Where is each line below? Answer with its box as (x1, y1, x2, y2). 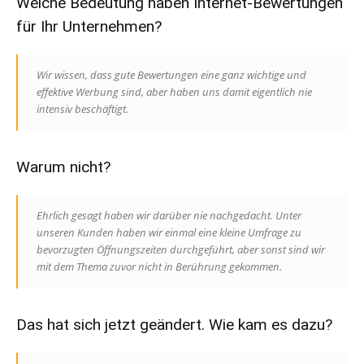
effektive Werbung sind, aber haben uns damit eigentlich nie (37, 84, 312, 100)
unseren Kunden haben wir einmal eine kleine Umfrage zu (37, 225, 301, 240)
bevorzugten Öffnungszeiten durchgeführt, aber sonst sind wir (37, 242, 325, 258)
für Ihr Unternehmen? (16, 17, 162, 37)
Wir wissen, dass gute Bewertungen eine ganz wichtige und (37, 67, 306, 83)
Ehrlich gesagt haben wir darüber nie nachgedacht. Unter (37, 208, 301, 223)
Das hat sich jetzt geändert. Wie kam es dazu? (16, 315, 332, 335)
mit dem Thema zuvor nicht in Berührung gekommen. (37, 259, 282, 275)
